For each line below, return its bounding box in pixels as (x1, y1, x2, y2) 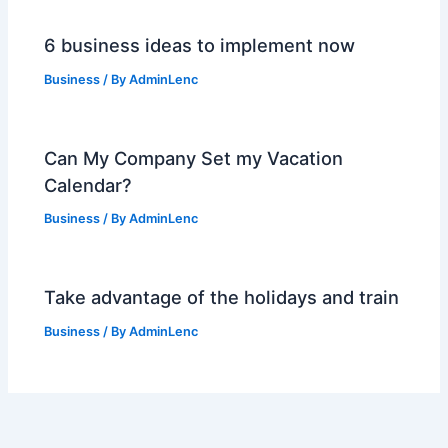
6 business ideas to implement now (44, 34, 356, 57)
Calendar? (44, 173, 133, 196)
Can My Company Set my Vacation (44, 146, 344, 169)
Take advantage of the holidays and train (44, 285, 400, 308)
